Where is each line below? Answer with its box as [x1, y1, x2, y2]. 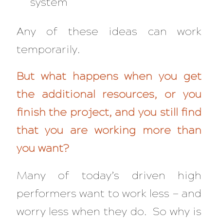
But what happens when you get [16, 70, 202, 83]
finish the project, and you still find [16, 106, 202, 119]
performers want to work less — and [16, 186, 202, 200]
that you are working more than [16, 124, 202, 137]
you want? [16, 142, 72, 155]
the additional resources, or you [16, 88, 202, 101]
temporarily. [16, 42, 83, 56]
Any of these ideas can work [16, 24, 202, 38]
